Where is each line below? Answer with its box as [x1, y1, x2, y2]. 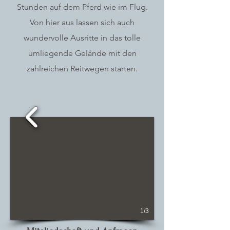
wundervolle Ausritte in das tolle [24, 33, 141, 43]
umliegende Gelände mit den [28, 48, 137, 58]
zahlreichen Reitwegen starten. [27, 64, 138, 73]
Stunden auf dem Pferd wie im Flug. [16, 2, 148, 12]
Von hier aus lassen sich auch [30, 17, 135, 27]
